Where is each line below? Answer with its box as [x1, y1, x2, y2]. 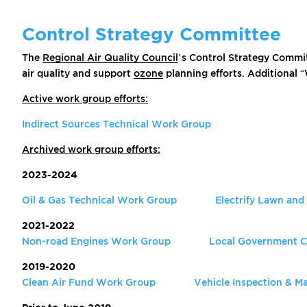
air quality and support [22, 68, 134, 79]
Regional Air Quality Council [42, 52, 178, 63]
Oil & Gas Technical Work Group [22, 195, 177, 206]
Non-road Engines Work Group [22, 236, 171, 247]
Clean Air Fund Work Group [22, 277, 156, 288]
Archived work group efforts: [22, 144, 160, 155]
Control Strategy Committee [22, 24, 281, 44]
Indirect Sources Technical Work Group [22, 119, 211, 130]
